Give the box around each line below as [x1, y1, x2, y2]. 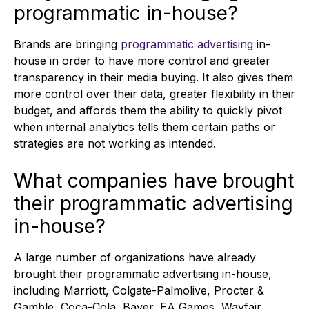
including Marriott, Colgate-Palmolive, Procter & [14, 283, 264, 298]
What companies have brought [14, 169, 294, 193]
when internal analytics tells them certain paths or [14, 120, 275, 134]
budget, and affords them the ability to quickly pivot [14, 103, 282, 118]
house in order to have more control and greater [14, 54, 270, 68]
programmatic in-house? [14, 1, 243, 26]
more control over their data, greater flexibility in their [14, 87, 295, 101]
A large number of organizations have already [14, 250, 256, 265]
